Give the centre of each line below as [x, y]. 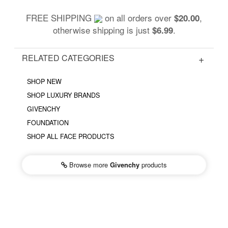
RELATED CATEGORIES [68, 58]
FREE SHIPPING [60, 17]
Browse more [89, 164]
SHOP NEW [44, 81]
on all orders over [138, 17]
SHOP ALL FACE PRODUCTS [70, 136]
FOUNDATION [48, 122]
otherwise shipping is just [102, 30]
